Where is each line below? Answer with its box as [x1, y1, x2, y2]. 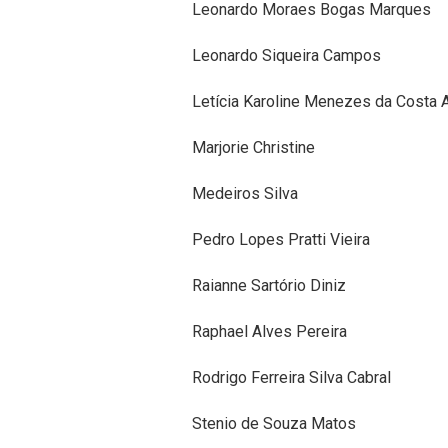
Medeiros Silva [192, 184, 298, 204]
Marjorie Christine [192, 138, 315, 158]
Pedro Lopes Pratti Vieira [192, 230, 370, 250]
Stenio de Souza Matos [192, 414, 356, 434]
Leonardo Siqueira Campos [192, 46, 381, 66]
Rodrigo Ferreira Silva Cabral [192, 368, 391, 388]
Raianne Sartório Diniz [192, 276, 346, 296]
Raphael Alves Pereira [192, 322, 347, 342]
